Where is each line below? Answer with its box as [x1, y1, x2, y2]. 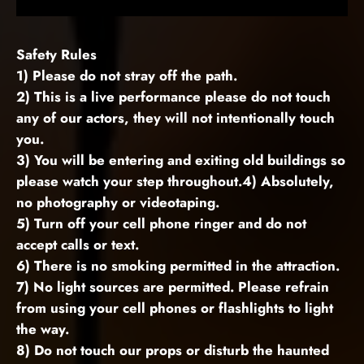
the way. [16, 319, 69, 340]
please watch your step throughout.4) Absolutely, [16, 171, 334, 192]
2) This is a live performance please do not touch [16, 87, 331, 107]
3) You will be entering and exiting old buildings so [16, 150, 345, 171]
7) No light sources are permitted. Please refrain [16, 277, 329, 297]
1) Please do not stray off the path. [16, 66, 237, 86]
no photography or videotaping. [16, 193, 219, 213]
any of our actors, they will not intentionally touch [16, 108, 335, 128]
